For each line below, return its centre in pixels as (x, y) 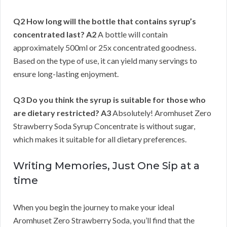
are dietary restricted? (56, 113)
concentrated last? (49, 34)
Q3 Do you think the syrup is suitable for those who (109, 100)
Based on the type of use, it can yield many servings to (105, 61)
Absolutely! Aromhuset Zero (161, 113)
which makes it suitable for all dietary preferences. (100, 139)
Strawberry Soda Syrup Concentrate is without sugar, (104, 126)
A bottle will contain (132, 34)
